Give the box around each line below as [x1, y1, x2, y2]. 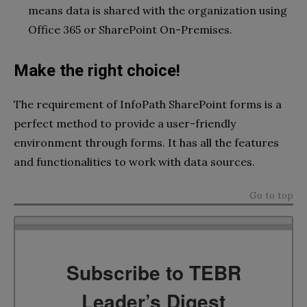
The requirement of [14, 97, 120, 112]
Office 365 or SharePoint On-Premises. [28, 23, 235, 37]
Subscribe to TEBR [66, 258, 241, 286]
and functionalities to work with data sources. [14, 155, 258, 169]
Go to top [249, 189, 293, 202]
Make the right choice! [14, 61, 180, 81]
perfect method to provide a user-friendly [14, 116, 236, 131]
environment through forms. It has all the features [14, 136, 279, 150]
